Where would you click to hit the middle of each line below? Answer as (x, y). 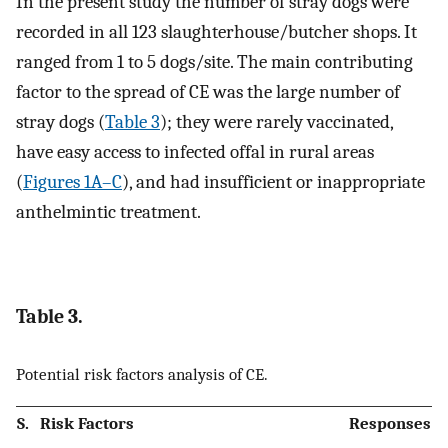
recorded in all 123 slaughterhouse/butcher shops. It (216, 32)
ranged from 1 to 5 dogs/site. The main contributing (214, 62)
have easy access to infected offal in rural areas (195, 152)
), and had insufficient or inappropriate (273, 182)
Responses (390, 423)
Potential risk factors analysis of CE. (142, 373)
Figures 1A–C (72, 182)
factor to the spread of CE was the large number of (208, 92)
